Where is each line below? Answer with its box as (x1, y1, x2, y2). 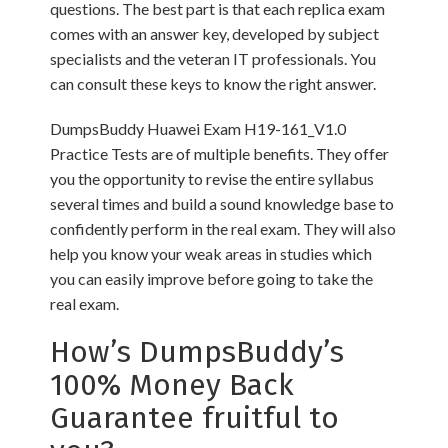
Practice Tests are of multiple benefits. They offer (50, 144, 389, 163)
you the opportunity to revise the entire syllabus (50, 169, 374, 188)
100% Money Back (50, 367, 294, 403)
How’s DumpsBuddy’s (50, 334, 344, 370)
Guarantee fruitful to (50, 400, 339, 436)
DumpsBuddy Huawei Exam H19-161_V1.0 (50, 119, 346, 138)
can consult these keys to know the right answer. (50, 74, 376, 93)
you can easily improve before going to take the (50, 269, 373, 288)
